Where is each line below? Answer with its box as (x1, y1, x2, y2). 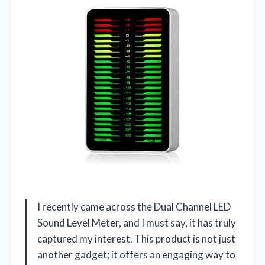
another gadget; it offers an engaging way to (37, 248, 235, 261)
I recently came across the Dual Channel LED (37, 200, 231, 213)
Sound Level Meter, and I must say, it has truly (37, 216, 236, 229)
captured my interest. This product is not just (37, 232, 235, 245)
